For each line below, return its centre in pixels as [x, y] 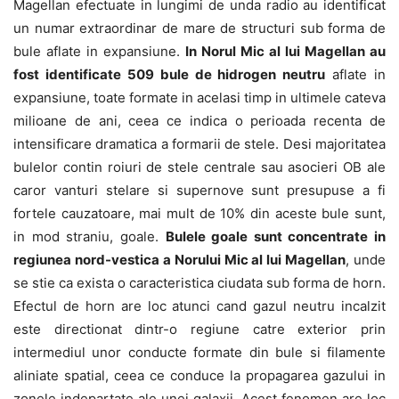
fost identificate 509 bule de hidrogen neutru [170, 75]
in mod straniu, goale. [90, 237]
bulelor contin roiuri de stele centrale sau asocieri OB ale [199, 167]
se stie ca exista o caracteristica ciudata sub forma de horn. [199, 283]
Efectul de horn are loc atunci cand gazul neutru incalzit [199, 306]
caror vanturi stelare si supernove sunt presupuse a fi [199, 191]
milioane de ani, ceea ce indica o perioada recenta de [199, 121]
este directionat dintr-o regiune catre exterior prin [199, 330]
